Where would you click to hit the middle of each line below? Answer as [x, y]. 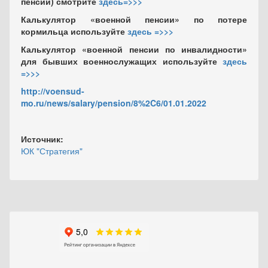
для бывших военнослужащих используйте [122, 61]
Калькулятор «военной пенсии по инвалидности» [134, 49]
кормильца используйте [74, 31]
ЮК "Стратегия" [52, 151]
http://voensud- [53, 91]
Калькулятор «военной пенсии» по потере [134, 19]
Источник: [43, 139]
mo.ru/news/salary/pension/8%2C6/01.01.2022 [114, 103]
